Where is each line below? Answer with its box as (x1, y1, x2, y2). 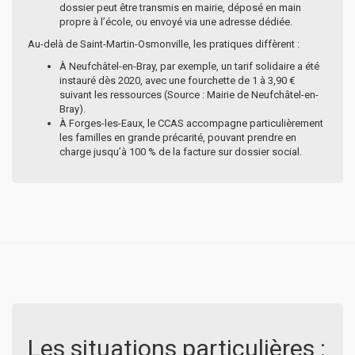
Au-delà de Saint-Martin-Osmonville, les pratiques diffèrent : (28, 37, 300, 50)
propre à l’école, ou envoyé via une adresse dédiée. (59, 15, 292, 28)
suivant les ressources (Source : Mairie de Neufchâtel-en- (59, 88, 319, 101)
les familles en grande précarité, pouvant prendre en (59, 131, 296, 143)
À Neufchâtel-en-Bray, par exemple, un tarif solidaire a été (59, 59, 319, 72)
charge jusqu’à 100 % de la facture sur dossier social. (59, 145, 302, 158)
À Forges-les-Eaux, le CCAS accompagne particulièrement (59, 116, 323, 129)
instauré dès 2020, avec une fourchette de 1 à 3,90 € (59, 74, 295, 86)
